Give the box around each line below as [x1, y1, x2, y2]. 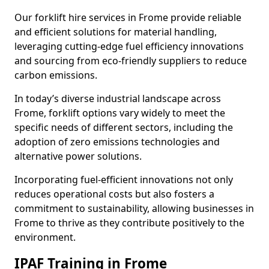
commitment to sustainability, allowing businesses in [14, 202, 254, 215]
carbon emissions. [14, 68, 97, 82]
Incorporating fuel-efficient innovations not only [14, 173, 233, 186]
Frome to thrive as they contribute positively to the [14, 216, 244, 229]
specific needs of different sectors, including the [14, 121, 233, 134]
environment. [14, 231, 76, 244]
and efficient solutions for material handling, [14, 25, 217, 38]
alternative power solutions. [14, 150, 142, 163]
